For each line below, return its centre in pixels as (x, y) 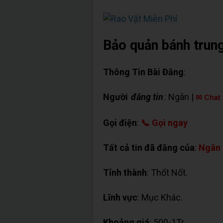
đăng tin (147, 97)
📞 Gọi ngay (164, 122)
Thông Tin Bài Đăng (143, 72)
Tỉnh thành (125, 172)
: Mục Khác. (160, 197)
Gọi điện (120, 122)
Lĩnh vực (120, 197)
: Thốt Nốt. (167, 172)
